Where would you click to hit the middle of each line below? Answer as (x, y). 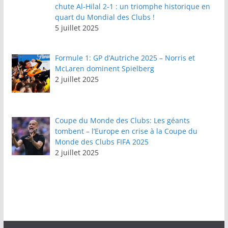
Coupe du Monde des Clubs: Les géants (123, 120)
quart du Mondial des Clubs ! (105, 17)
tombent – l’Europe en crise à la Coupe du (126, 131)
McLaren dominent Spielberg (105, 69)
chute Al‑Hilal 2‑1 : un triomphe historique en (133, 6)
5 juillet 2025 (77, 27)
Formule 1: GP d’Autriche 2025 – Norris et (125, 58)
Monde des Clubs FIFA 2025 (102, 141)
